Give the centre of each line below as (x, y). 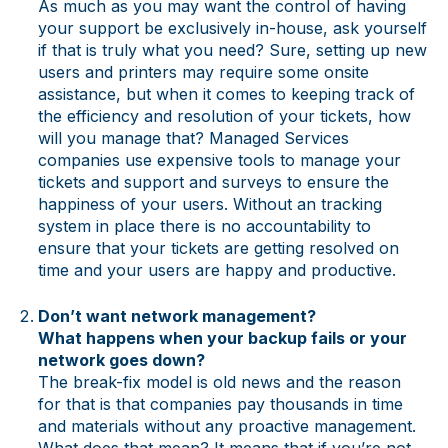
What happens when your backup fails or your (222, 337)
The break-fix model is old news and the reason (219, 381)
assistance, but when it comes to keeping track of (226, 93)
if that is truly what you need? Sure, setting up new (232, 49)
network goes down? (121, 359)
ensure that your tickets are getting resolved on (218, 247)
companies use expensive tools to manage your (219, 159)
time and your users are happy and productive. (216, 269)
